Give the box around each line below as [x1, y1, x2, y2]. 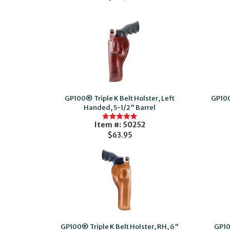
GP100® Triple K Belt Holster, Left [65, 94, 175, 103]
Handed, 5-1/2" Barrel [84, 103, 156, 112]
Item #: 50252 [94, 120, 145, 129]
